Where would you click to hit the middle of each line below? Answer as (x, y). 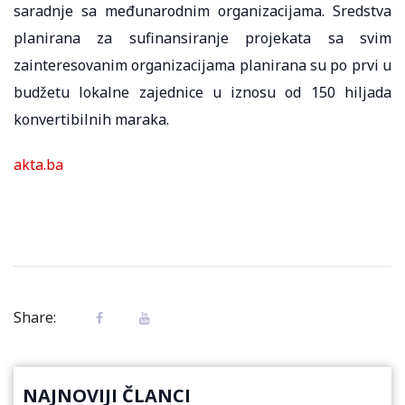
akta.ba (38, 164)
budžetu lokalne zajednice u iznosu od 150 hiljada (202, 92)
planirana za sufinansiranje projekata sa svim (202, 38)
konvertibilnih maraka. (91, 119)
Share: (35, 317)
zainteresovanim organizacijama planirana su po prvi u (202, 65)
